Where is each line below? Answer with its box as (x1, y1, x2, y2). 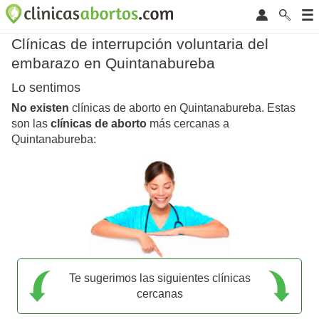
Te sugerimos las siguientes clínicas (68, 271, 251, 284)
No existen (11, 102, 69, 115)
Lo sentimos (11, 80, 80, 95)
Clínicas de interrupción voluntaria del (11, 36, 268, 52)
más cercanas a (147, 117, 229, 130)
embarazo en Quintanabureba (11, 55, 215, 71)
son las (11, 117, 51, 130)
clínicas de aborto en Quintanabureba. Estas (69, 102, 296, 115)
